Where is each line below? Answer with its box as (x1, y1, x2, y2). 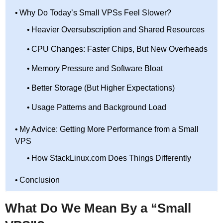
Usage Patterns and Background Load (31, 103, 167, 111)
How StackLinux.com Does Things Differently (31, 153, 192, 162)
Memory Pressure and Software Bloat (31, 64, 163, 73)
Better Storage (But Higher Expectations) (31, 83, 175, 92)
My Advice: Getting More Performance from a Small (19, 124, 199, 133)
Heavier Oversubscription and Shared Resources (31, 25, 205, 34)
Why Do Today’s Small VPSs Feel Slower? (19, 8, 172, 17)
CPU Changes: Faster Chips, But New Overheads (31, 44, 208, 53)
